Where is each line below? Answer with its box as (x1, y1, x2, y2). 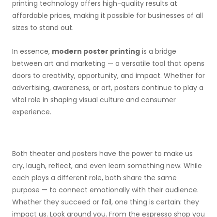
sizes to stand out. (12, 23, 74, 32)
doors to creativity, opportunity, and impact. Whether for (12, 71, 205, 80)
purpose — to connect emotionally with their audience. (12, 185, 199, 195)
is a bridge (140, 46, 176, 56)
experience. (12, 107, 51, 117)
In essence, (12, 46, 52, 56)
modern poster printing (52, 46, 140, 56)
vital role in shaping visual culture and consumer (12, 95, 176, 105)
